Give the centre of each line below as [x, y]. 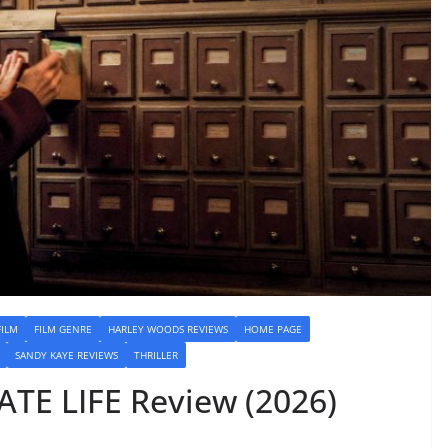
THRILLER [156, 355]
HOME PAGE [273, 329]
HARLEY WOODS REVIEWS [168, 329]
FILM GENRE [63, 329]
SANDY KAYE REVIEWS [66, 355]
